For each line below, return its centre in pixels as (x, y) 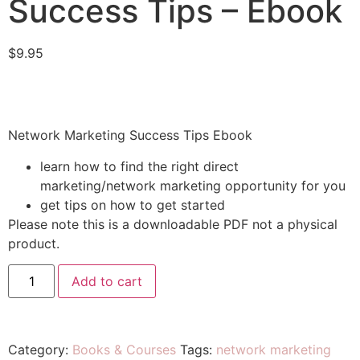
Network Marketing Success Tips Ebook (130, 135)
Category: (40, 350)
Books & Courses (124, 350)
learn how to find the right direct (139, 166)
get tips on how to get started (133, 205)
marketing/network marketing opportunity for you (193, 185)
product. (34, 243)
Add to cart (107, 282)
